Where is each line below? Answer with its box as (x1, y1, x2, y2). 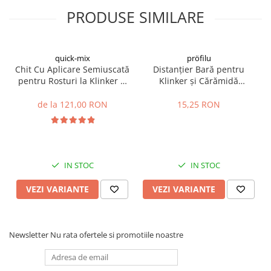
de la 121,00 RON (37, 98, 108, 110)
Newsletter (9, 229, 50, 240)
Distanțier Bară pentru (153, 63, 244, 75)
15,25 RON (177, 98, 220, 110)
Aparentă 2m (172, 86, 225, 98)
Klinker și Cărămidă (159, 74, 238, 87)
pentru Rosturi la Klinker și (18, 74, 127, 87)
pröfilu (186, 52, 211, 64)
